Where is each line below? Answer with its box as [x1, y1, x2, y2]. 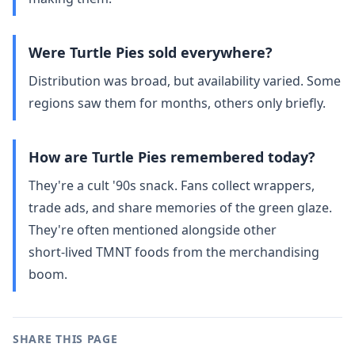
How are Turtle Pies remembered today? [29, 147, 315, 166]
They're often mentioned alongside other [29, 221, 277, 239]
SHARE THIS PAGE [13, 331, 118, 346]
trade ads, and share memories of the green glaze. [29, 199, 332, 216]
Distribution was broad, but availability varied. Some [29, 72, 341, 90]
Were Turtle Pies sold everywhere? [29, 43, 273, 62]
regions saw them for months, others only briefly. [29, 94, 326, 112]
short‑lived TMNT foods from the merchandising [29, 243, 319, 261]
